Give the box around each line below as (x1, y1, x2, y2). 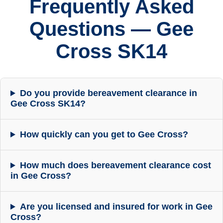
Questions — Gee (29, 18, 194, 40)
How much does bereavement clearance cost (19, 160, 211, 171)
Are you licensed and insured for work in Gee (19, 202, 213, 212)
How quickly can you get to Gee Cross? (19, 129, 188, 140)
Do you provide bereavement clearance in (19, 88, 197, 99)
